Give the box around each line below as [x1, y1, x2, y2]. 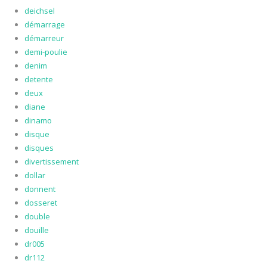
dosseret [24, 197, 57, 209]
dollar [24, 170, 45, 181]
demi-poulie [24, 46, 67, 58]
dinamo [24, 115, 52, 126]
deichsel [24, 5, 55, 17]
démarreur [24, 33, 64, 44]
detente [24, 74, 53, 85]
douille [24, 225, 49, 236]
